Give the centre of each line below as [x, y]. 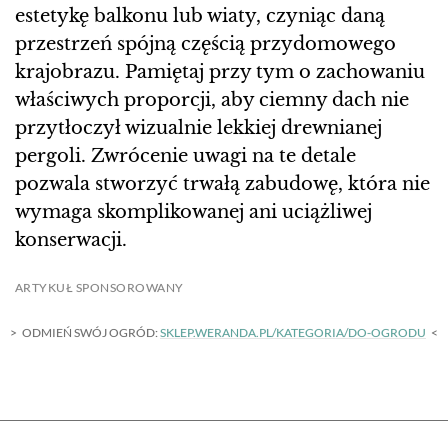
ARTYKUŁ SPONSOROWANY [99, 288]
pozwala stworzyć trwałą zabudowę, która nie [222, 184]
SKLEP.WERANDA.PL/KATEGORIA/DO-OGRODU [293, 333]
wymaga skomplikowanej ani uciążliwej [193, 212]
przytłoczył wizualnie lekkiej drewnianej [198, 128]
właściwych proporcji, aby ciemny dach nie [212, 100]
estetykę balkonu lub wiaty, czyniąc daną [200, 16]
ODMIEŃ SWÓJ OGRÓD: [91, 333]
